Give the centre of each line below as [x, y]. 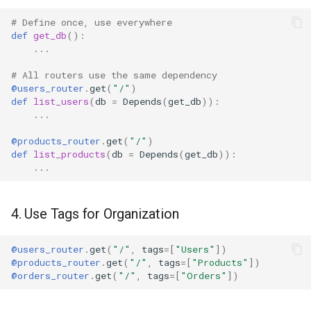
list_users [61, 101]
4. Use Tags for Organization [95, 214]
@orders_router [50, 275]
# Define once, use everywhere [92, 22]
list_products [69, 154]
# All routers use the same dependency [114, 75]
